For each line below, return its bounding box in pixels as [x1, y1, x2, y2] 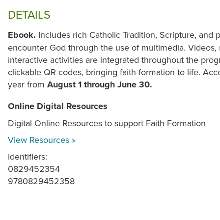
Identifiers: [8, 150, 47, 163]
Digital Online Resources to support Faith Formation [8, 117, 206, 130]
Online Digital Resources [8, 100, 108, 113]
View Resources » [8, 134, 76, 146]
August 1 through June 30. [47, 78, 152, 91]
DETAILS [8, 6, 51, 23]
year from [8, 78, 47, 91]
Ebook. [8, 28, 38, 42]
